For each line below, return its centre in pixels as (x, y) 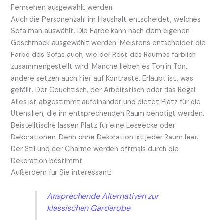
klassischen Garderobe (88, 208)
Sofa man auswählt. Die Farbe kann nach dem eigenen (100, 31)
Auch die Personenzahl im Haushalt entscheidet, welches (106, 19)
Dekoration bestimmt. (48, 161)
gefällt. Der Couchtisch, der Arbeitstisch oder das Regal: (104, 90)
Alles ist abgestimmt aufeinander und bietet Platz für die (106, 102)
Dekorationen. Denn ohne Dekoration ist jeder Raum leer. (105, 137)
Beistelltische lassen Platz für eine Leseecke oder (93, 125)
